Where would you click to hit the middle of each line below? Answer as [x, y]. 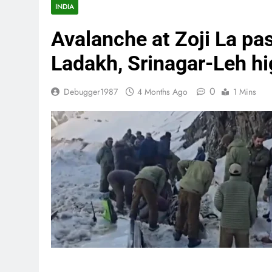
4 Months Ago [162, 92]
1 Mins [245, 92]
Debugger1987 [91, 92]
